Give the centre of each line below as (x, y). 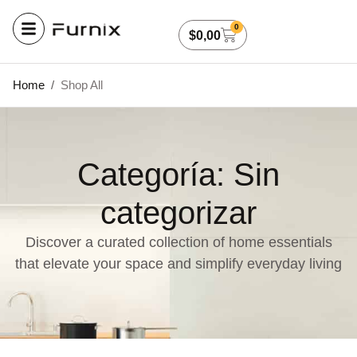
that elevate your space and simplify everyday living (178, 264)
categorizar (178, 213)
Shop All (82, 85)
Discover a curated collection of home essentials (178, 242)
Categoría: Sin (178, 175)
